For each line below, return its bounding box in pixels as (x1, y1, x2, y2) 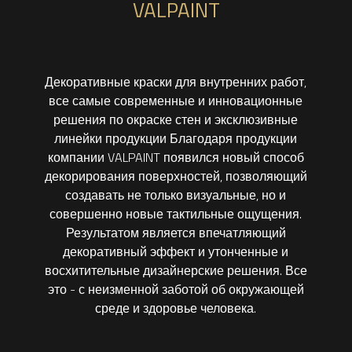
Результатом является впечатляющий (65, 223, 286, 242)
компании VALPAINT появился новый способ (47, 148, 304, 167)
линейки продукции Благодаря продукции (54, 129, 298, 148)
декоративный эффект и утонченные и (63, 242, 289, 261)
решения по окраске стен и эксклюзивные (53, 110, 299, 129)
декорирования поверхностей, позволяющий (44, 167, 307, 185)
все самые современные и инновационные (49, 91, 303, 110)
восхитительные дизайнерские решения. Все (44, 261, 307, 280)
